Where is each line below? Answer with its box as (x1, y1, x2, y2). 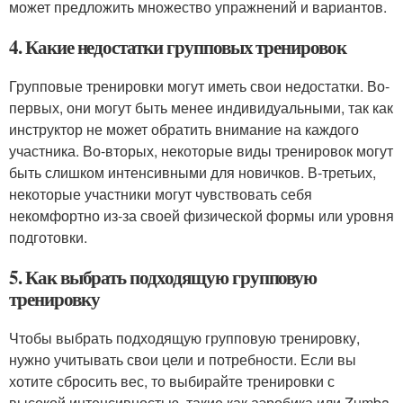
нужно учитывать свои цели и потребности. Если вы (9, 349, 356, 370)
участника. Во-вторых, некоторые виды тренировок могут (9, 140, 393, 161)
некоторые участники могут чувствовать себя (9, 184, 312, 204)
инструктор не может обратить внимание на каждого (9, 119, 359, 139)
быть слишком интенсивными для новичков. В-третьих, (9, 162, 376, 183)
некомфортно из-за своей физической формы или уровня (9, 205, 394, 226)
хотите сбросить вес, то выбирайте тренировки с (9, 371, 335, 391)
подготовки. (9, 227, 87, 247)
